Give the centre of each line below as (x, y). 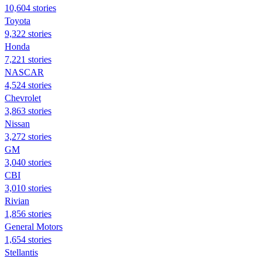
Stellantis (21, 252)
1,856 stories (28, 213)
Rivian (17, 201)
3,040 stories (28, 162)
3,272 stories (28, 136)
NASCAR (24, 72)
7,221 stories (28, 59)
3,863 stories (28, 111)
